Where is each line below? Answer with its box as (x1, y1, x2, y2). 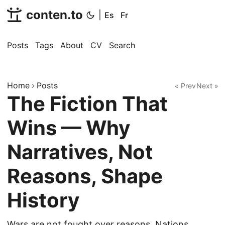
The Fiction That (7, 91, 168, 116)
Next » (196, 81, 218, 90)
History (7, 188, 79, 212)
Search (109, 40, 135, 50)
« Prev (175, 81, 196, 90)
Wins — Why (7, 116, 130, 140)
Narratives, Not (7, 140, 153, 164)
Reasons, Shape (7, 164, 163, 188)
